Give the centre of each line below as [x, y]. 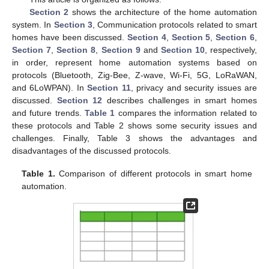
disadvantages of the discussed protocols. [92, 151]
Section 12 [80, 101]
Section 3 [73, 25]
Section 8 [76, 50]
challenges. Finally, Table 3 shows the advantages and [134, 138]
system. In [33, 25]
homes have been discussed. [70, 38]
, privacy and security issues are [194, 88]
